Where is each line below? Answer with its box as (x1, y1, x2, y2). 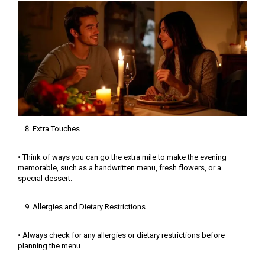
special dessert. (18, 173, 72, 183)
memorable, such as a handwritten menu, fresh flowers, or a (18, 163, 221, 172)
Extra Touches (33, 124, 80, 133)
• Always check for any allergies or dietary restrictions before (18, 230, 225, 240)
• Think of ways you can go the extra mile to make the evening (18, 152, 227, 161)
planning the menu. (18, 241, 82, 250)
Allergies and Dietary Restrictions (33, 202, 146, 211)
